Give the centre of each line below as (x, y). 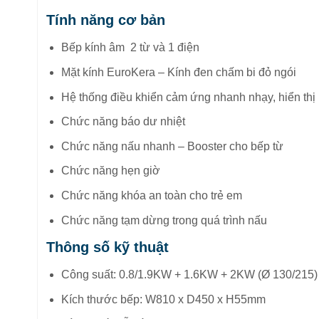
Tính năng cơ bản (108, 20)
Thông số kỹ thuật (110, 247)
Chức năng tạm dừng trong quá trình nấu (164, 220)
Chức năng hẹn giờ (110, 171)
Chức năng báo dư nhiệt (123, 122)
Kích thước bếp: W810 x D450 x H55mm (163, 299)
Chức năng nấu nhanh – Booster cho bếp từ (172, 146)
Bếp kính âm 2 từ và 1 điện (130, 48)
